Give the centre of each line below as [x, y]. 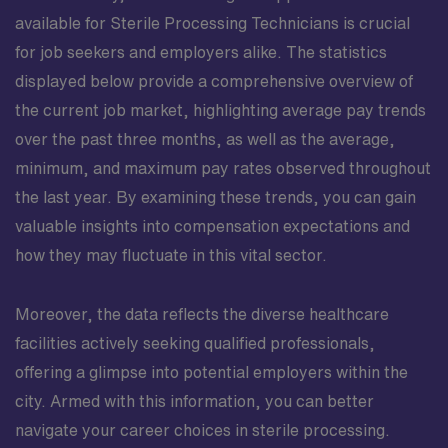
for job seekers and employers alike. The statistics [201, 51]
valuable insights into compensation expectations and [212, 225]
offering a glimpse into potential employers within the [211, 371]
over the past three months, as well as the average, [205, 138]
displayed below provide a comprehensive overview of [214, 80]
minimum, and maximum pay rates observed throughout [223, 167]
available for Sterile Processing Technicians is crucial [212, 22]
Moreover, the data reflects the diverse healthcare [202, 313]
